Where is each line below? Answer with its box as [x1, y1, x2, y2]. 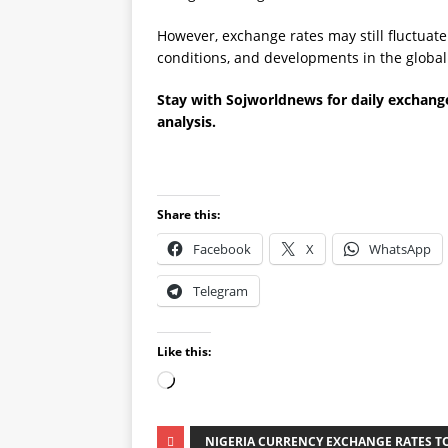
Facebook [193, 240, 251, 258]
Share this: [157, 206, 220, 223]
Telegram [193, 282, 248, 300]
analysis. [157, 112, 216, 131]
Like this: [157, 343, 211, 360]
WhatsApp [369, 240, 431, 258]
